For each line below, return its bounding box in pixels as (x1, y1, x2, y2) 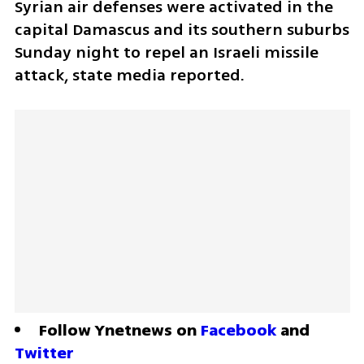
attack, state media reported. (14, 63, 249, 87)
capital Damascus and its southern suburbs (14, 17, 349, 41)
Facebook (200, 318, 276, 343)
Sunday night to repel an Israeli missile (14, 40, 318, 64)
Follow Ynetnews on (38, 318, 201, 343)
